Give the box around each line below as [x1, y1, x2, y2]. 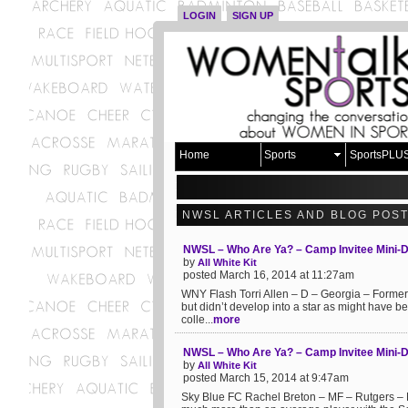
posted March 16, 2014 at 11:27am [183, 269, 354, 281]
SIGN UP [232, 10, 273, 21]
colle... [181, 313, 213, 326]
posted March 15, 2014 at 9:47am [183, 372, 349, 384]
